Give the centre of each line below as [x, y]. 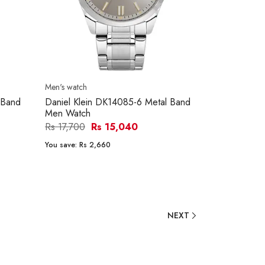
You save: [62, 145]
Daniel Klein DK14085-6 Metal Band [118, 102]
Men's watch [66, 87]
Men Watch [68, 114]
